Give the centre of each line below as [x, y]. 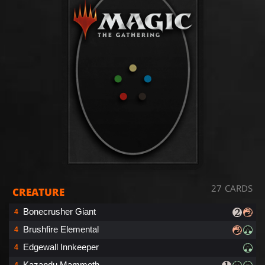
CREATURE [38, 192]
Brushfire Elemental [61, 229]
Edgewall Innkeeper [61, 247]
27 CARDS [232, 188]
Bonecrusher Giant [59, 211]
